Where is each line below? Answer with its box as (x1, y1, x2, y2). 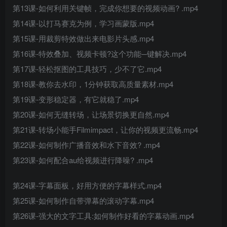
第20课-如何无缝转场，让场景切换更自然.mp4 (13, 109, 169, 120)
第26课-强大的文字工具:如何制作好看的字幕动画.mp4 (13, 210, 194, 221)
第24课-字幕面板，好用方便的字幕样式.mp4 (13, 180, 162, 191)
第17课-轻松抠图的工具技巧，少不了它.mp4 (13, 63, 162, 74)
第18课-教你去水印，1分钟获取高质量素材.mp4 (13, 79, 173, 89)
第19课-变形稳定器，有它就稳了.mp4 (13, 94, 139, 104)
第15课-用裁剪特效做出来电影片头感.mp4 (13, 33, 154, 44)
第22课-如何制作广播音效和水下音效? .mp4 (13, 139, 160, 150)
